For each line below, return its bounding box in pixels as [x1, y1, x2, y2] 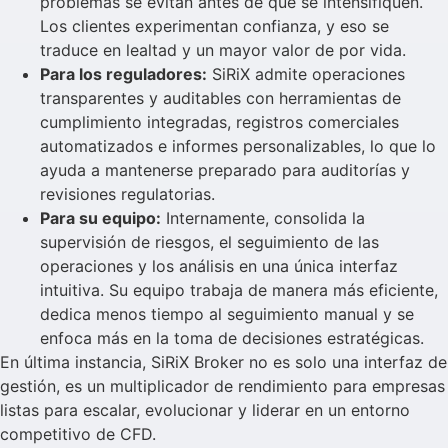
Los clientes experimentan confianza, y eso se [40, 15, 389, 36]
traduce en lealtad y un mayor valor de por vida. [40, 39, 406, 60]
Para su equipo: [40, 207, 161, 228]
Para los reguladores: [40, 63, 207, 84]
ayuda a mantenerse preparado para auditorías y [40, 159, 410, 180]
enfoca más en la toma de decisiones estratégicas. [40, 327, 424, 348]
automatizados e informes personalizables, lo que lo [40, 135, 436, 156]
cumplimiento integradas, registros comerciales [40, 111, 399, 132]
